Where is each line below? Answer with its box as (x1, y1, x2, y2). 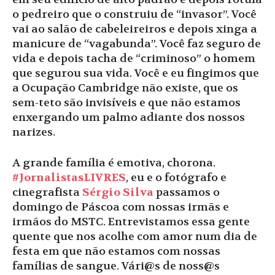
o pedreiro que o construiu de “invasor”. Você (12, 7, 257, 21)
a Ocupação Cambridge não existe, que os (12, 80, 238, 95)
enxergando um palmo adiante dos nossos (12, 110, 245, 125)
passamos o (153, 185, 220, 199)
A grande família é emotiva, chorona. (12, 155, 215, 170)
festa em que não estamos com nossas (12, 244, 220, 258)
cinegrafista (12, 185, 82, 199)
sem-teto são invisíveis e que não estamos (12, 95, 241, 110)
